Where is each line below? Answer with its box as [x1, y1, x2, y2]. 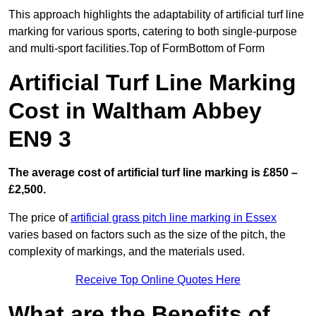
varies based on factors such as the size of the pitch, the [8, 229, 286, 241]
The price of [8, 212, 71, 224]
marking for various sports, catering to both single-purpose [8, 25, 297, 38]
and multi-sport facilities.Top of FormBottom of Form [8, 42, 265, 55]
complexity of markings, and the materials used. [8, 245, 245, 258]
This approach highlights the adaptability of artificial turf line [8, 8, 304, 21]
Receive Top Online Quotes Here [75, 274, 241, 286]
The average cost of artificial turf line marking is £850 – [8, 166, 298, 179]
